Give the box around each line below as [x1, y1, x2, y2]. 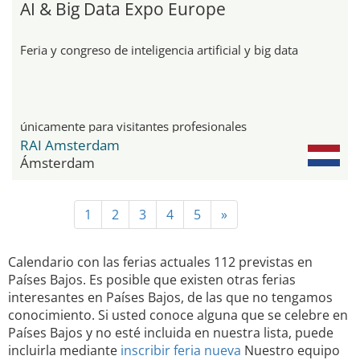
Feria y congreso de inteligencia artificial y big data [20, 42, 298, 59]
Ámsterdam [20, 153, 95, 173]
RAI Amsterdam [20, 136, 120, 155]
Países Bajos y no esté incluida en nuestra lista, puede [8, 324, 333, 342]
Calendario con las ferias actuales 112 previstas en [8, 253, 313, 272]
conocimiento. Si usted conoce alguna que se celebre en [8, 306, 348, 325]
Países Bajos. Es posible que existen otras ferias [8, 271, 296, 289]
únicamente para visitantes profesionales [20, 118, 247, 135]
